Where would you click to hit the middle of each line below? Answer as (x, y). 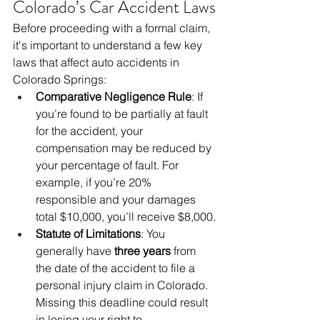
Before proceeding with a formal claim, (113, 28)
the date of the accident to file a (117, 268)
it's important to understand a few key (109, 45)
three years (142, 251)
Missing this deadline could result (123, 302)
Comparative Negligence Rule (114, 97)
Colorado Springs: (60, 80)
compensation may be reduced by (125, 148)
